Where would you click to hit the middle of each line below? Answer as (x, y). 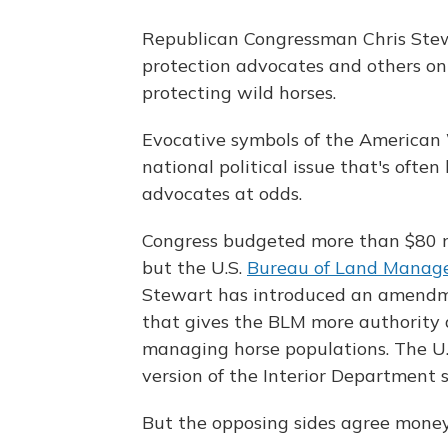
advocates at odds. (222, 194)
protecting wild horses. (239, 93)
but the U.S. (194, 268)
